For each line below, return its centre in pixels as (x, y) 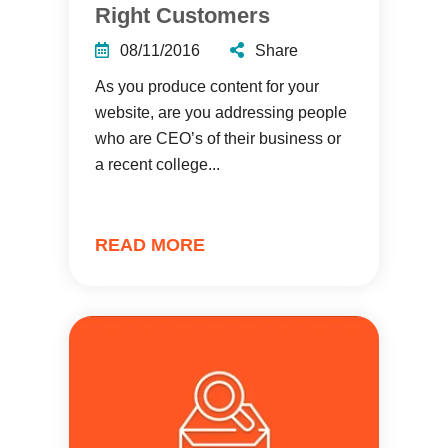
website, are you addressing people (221, 112)
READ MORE (150, 245)
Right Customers (182, 15)
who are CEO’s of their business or (218, 138)
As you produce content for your (207, 86)
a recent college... (157, 164)
